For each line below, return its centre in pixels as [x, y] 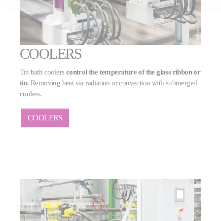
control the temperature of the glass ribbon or [133, 72]
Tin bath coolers [43, 72]
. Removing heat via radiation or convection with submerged [112, 83]
